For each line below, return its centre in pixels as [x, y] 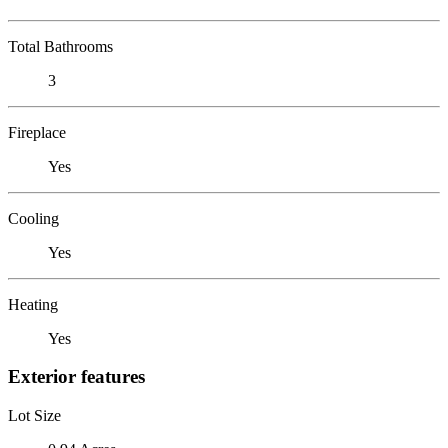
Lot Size [34, 415]
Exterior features [76, 377]
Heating [33, 304]
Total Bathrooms [60, 46]
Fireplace [37, 132]
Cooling [33, 218]
